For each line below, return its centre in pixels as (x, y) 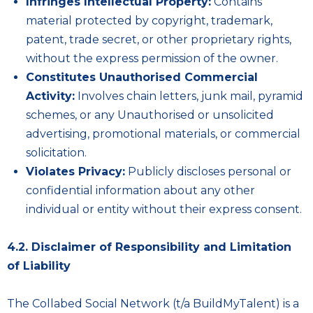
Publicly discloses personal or (208, 172)
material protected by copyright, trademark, (149, 21)
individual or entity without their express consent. (164, 209)
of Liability (39, 266)
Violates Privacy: (75, 172)
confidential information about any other (140, 190)
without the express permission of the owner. (152, 58)
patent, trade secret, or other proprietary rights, (159, 39)
